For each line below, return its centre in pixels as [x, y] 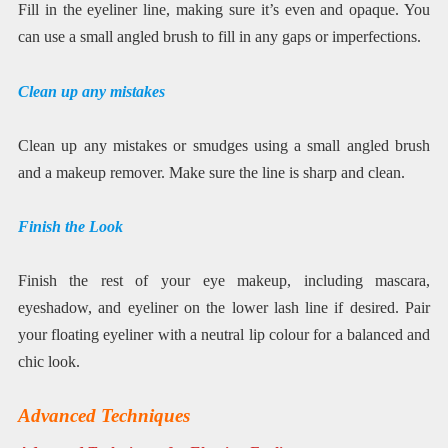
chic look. [48, 362]
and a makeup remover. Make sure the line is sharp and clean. [211, 172]
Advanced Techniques [103, 416]
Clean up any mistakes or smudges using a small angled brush [224, 145]
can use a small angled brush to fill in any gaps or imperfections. [219, 37]
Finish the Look [70, 226]
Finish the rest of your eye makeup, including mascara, [224, 281]
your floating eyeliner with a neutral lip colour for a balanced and [224, 335]
